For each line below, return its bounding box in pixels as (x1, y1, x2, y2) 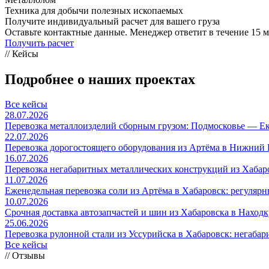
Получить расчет (5, 37, 74, 48)
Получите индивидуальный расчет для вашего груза (5, 16, 220, 26)
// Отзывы (5, 250, 45, 261)
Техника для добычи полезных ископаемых (5, 5, 183, 16)
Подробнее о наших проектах (5, 71, 195, 87)
